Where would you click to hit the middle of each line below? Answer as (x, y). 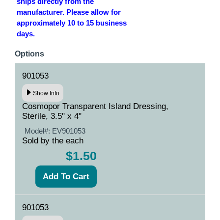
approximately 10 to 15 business (71, 23)
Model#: (38, 131)
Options (29, 54)
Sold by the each (53, 140)
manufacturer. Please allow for (69, 12)
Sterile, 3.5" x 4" (52, 116)
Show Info (46, 94)
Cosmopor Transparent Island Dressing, (95, 106)
